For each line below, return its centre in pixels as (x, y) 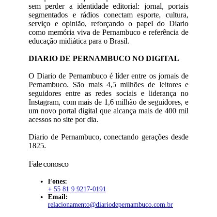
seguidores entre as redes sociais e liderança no (108, 93)
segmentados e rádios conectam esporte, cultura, (108, 15)
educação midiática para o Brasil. (79, 41)
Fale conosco (48, 164)
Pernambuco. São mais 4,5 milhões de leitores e (108, 85)
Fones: (58, 181)
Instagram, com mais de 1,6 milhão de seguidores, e (108, 102)
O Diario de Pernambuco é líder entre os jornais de (108, 76)
